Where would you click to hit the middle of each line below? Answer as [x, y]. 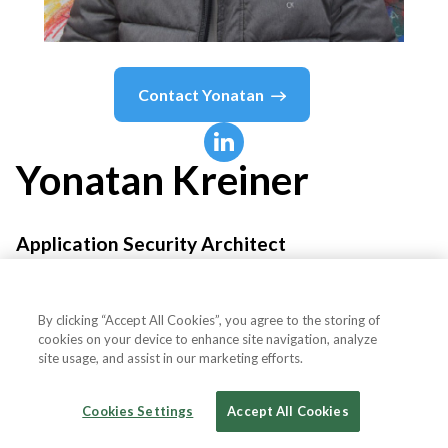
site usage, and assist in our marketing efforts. [171, 358]
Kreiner [240, 179]
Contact [170, 94]
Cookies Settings [138, 411]
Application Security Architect [151, 243]
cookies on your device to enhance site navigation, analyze [208, 339]
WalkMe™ [55, 299]
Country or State [107, 383]
